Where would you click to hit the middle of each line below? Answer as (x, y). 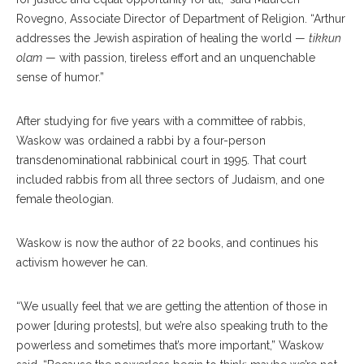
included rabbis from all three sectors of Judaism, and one (170, 180)
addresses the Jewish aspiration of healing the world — (162, 38)
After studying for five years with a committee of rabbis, (161, 121)
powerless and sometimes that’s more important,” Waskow (170, 345)
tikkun (325, 38)
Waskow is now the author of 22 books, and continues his (167, 243)
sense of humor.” (60, 77)
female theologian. (65, 199)
